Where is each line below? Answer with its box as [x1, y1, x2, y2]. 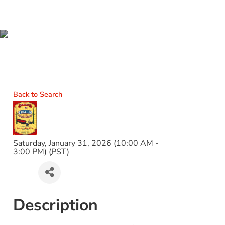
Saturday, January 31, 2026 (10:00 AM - [13, 137, 159, 149]
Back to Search [13, 89, 63, 99]
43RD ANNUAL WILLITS [20, 40, 205, 62]
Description [13, 194, 98, 216]
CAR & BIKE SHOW [40, 58, 185, 80]
